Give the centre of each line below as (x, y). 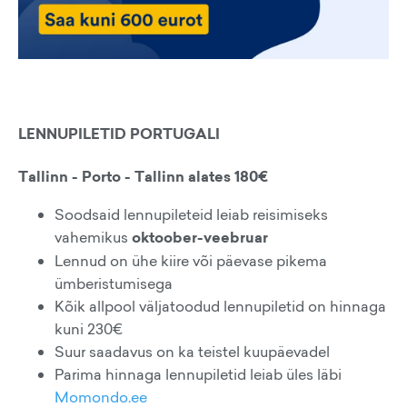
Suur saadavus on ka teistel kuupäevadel (192, 351)
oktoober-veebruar (200, 237)
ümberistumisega (114, 283)
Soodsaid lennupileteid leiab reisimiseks (191, 214)
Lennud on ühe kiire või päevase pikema (191, 260)
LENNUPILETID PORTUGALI (119, 134)
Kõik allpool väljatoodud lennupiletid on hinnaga (220, 306)
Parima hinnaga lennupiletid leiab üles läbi (198, 374)
